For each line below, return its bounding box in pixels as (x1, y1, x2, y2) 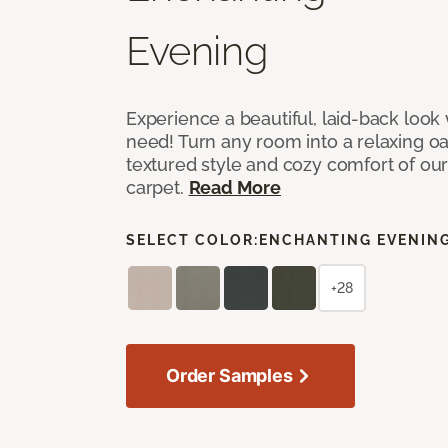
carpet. (126, 176, 189, 198)
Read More (188, 176, 281, 198)
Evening (126, 26, 268, 74)
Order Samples (166, 364, 293, 386)
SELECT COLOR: (126, 231, 259, 248)
